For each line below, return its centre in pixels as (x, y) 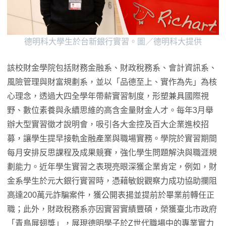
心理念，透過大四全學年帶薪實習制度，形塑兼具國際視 (108, 96)
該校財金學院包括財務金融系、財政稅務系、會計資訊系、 (112, 68)
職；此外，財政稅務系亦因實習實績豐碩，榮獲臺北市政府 (112, 209)
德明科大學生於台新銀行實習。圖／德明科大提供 (113, 41)
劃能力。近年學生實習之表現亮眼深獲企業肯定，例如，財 (112, 166)
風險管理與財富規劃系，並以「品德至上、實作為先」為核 (112, 82)
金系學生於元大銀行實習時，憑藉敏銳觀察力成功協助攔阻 (112, 181)
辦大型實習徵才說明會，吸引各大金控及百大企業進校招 (108, 124)
